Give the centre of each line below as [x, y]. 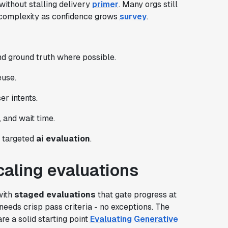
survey [133, 16]
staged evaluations [55, 194]
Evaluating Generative [134, 219]
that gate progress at [136, 194]
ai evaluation [63, 138]
